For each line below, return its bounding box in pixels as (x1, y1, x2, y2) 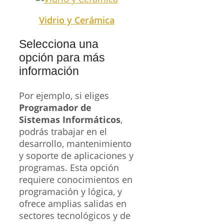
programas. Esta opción (19, 161, 119, 173)
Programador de (19, 101, 91, 113)
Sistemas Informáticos (19, 113, 120, 125)
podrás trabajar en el (19, 125, 107, 137)
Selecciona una (19, 37, 98, 50)
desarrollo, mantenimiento (19, 137, 131, 149)
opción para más (19, 50, 105, 64)
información (19, 64, 79, 77)
